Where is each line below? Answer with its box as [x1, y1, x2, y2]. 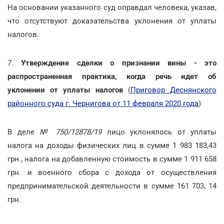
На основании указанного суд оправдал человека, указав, [7, 3, 216, 12]
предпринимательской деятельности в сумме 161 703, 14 [7, 181, 216, 190]
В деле [7, 127, 39, 136]
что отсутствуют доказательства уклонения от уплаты [7, 16, 216, 25]
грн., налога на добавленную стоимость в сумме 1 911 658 [7, 154, 216, 163]
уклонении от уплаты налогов [7, 85, 123, 94]
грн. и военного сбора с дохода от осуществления [7, 168, 216, 177]
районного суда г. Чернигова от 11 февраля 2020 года [7, 99, 198, 108]
